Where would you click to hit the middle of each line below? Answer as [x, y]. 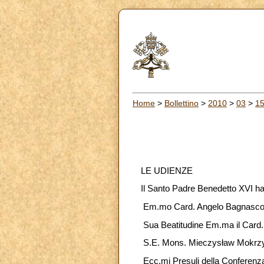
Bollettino [181, 103]
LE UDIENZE [167, 171]
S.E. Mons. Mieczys [181, 243]
